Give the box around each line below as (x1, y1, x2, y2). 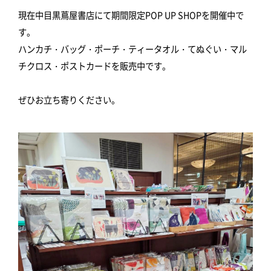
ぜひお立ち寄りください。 (18, 93, 120, 106)
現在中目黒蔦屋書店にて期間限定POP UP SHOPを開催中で (18, 8, 244, 22)
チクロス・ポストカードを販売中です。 (18, 59, 171, 73)
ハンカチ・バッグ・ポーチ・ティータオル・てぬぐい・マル (18, 42, 247, 56)
